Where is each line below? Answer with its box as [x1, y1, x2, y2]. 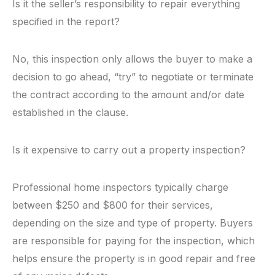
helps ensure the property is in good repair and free [12, 252, 255, 265]
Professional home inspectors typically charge [12, 181, 228, 193]
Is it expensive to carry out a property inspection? [12, 144, 246, 156]
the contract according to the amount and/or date [12, 88, 244, 101]
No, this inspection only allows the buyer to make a [12, 53, 252, 65]
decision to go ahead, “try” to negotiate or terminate [12, 71, 254, 83]
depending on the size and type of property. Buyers [12, 217, 253, 229]
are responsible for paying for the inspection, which [12, 234, 255, 247]
